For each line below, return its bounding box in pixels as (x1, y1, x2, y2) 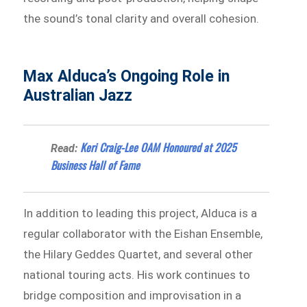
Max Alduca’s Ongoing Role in (23, 67, 230, 86)
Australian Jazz (23, 86, 133, 106)
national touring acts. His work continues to (23, 268, 251, 282)
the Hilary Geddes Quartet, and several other (23, 247, 254, 262)
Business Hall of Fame (51, 157, 140, 174)
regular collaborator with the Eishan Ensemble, (23, 227, 263, 241)
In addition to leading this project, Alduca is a (23, 206, 258, 221)
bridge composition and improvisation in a (23, 288, 242, 303)
